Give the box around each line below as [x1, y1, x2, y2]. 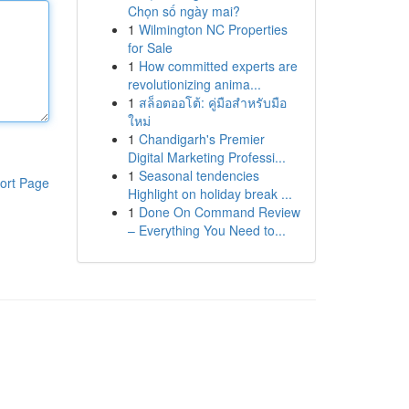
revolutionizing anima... [127, 75, 261, 93]
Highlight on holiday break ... [127, 184, 292, 203]
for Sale [127, 38, 173, 57]
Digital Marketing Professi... [127, 148, 286, 166]
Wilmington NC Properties [138, 20, 288, 38]
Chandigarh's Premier [138, 130, 265, 148]
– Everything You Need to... [127, 221, 286, 239]
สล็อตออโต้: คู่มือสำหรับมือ [138, 93, 287, 111]
